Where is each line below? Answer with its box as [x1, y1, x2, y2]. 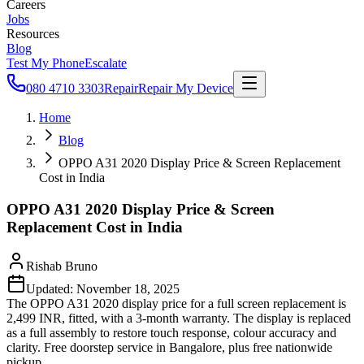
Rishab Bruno [26, 259, 97, 274]
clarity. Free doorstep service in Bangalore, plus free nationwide [6, 340, 332, 355]
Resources [6, 27, 59, 41]
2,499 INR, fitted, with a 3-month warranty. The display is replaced [6, 311, 351, 326]
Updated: [26, 282, 73, 297]
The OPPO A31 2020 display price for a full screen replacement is [6, 297, 346, 311]
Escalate [84, 56, 127, 70]
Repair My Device [138, 81, 233, 95]
